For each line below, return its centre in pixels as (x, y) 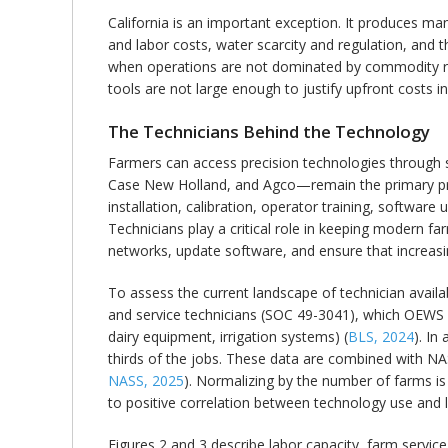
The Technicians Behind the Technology (269, 132)
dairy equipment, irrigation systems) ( (228, 336)
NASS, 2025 (146, 380)
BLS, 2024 (381, 336)
